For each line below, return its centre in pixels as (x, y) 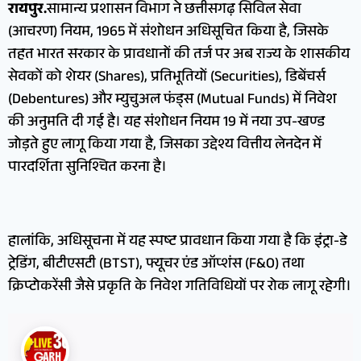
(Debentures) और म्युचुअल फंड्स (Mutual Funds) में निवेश (172, 100)
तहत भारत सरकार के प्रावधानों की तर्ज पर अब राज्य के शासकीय (179, 55)
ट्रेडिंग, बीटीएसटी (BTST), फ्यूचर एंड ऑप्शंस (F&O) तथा (156, 265)
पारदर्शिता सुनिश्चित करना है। (87, 168)
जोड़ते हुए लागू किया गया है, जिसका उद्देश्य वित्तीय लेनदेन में (165, 145)
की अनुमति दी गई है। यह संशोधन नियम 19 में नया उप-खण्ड (166, 123)
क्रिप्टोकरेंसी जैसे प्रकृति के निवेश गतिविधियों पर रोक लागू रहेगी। (180, 287)
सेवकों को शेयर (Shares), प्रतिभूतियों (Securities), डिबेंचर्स (167, 78)
